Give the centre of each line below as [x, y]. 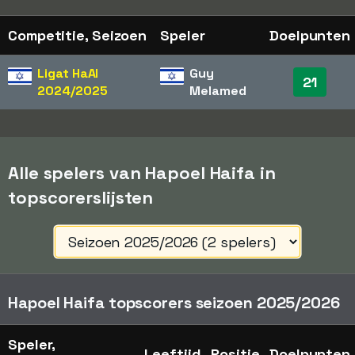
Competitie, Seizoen [78, 35]
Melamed [218, 91]
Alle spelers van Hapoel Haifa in [142, 173]
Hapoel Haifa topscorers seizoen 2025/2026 [174, 303]
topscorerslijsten [81, 197]
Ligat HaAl [68, 73]
